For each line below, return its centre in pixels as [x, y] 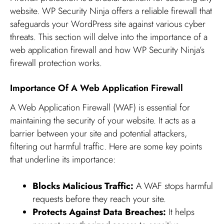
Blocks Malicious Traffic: [83, 186]
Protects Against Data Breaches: [99, 212]
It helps [180, 212]
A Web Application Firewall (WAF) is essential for [100, 108]
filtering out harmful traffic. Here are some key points [106, 147]
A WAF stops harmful [173, 186]
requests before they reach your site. [99, 199]
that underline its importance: [63, 160]
